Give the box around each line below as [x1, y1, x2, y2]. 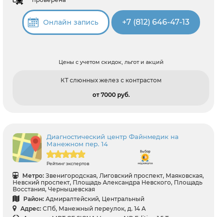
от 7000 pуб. [92, 91, 130, 98]
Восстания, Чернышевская [13, 185, 95, 193]
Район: [22, 195, 44, 202]
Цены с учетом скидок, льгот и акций [58, 58, 164, 65]
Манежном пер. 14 [46, 139, 108, 148]
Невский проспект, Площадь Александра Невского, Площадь [13, 178, 202, 186]
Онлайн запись [43, 17, 98, 27]
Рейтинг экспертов [46, 160, 90, 166]
